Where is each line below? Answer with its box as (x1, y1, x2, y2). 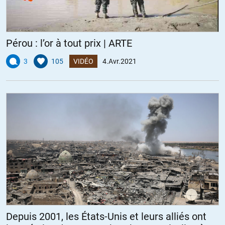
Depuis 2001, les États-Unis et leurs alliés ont (6, 210, 206, 223)
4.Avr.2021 (102, 57, 137, 66)
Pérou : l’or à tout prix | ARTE (6, 37, 132, 50)
